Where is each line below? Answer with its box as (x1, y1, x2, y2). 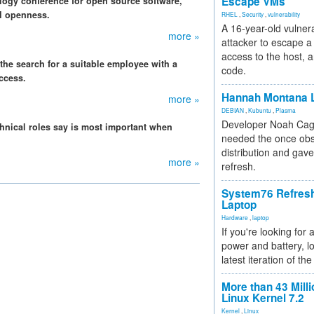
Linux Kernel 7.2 (221, 290, 304, 306)
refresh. (221, 159, 256, 173)
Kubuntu (248, 106, 271, 114)
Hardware (221, 213, 248, 221)
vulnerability (268, 10, 300, 18)
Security (242, 10, 264, 18)
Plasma (275, 106, 296, 114)
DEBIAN (221, 106, 244, 114)
